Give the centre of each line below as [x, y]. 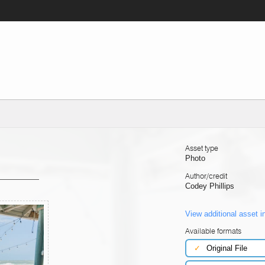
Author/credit [206, 176]
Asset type [201, 148]
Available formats [213, 231]
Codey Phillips [209, 186]
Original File [227, 248]
